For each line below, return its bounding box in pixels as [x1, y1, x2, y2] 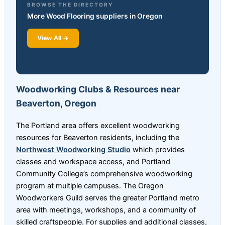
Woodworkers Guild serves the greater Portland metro [16, 193, 199, 202]
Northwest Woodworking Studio [16, 145, 131, 154]
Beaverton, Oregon [16, 98, 96, 109]
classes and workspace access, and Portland [16, 157, 170, 166]
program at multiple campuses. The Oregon [16, 181, 164, 190]
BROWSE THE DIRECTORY [27, 1, 113, 8]
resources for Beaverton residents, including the [16, 133, 179, 142]
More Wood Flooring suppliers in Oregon [27, 12, 162, 20]
